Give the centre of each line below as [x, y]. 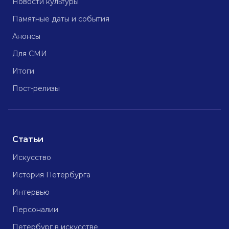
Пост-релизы [36, 88]
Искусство [32, 157]
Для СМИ [30, 54]
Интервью [31, 192]
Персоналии [35, 210]
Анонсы [26, 36]
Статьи [28, 139]
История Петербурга [51, 175]
